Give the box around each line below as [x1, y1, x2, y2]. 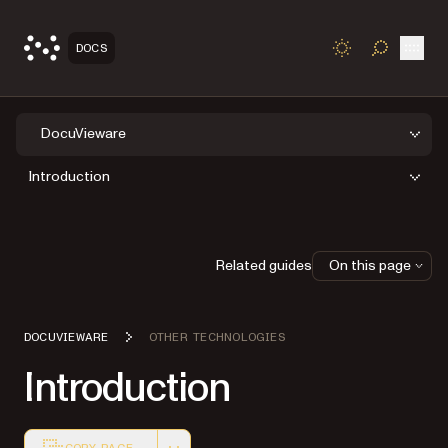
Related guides [216, 255, 312, 275]
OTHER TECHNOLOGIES [148, 330, 285, 343]
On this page [329, 255, 411, 275]
